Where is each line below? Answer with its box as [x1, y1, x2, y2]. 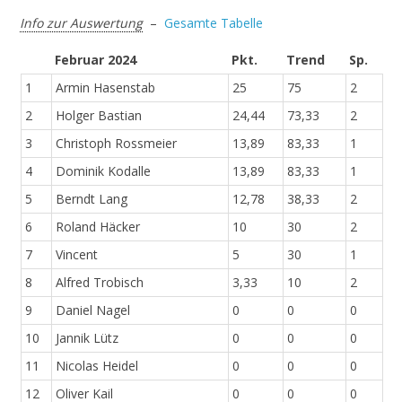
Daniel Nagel [55, 301, 130, 319]
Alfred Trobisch [55, 274, 144, 292]
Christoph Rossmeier [55, 135, 177, 153]
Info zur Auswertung [20, 14, 144, 32]
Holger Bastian [55, 107, 142, 125]
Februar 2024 [54, 51, 136, 69]
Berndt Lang [55, 190, 127, 208]
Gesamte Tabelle [164, 14, 264, 32]
